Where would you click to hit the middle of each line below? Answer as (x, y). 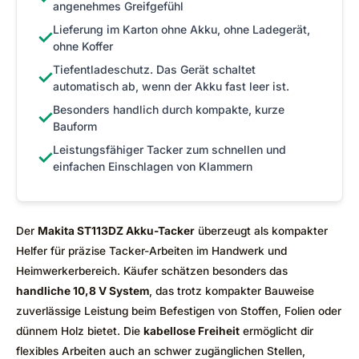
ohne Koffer (83, 46)
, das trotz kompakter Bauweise (232, 290)
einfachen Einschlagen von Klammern (153, 166)
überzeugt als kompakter (261, 230)
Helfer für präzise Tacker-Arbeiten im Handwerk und (151, 250)
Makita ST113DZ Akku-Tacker (116, 230)
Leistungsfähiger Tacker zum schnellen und (169, 149)
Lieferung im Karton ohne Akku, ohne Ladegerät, (182, 29)
